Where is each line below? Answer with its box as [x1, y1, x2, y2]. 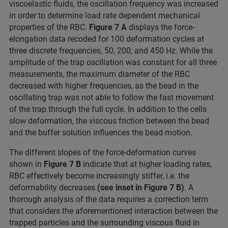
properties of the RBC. [9, 22, 89, 33]
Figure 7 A [89, 22, 127, 33]
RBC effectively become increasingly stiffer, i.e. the [9, 171, 189, 181]
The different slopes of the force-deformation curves [9, 148, 196, 158]
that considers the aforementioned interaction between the [9, 206, 218, 216]
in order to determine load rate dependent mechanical [9, 11, 200, 21]
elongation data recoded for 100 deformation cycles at [9, 34, 204, 44]
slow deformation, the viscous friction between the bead [9, 116, 209, 126]
